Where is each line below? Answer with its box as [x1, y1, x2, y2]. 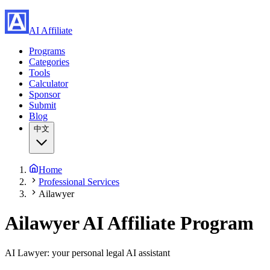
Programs [29, 46, 65, 56]
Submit [29, 100, 56, 110]
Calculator [29, 78, 68, 89]
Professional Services [39, 177, 119, 187]
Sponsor [29, 89, 60, 99]
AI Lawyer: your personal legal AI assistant [5, 247, 170, 258]
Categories [29, 57, 69, 67]
